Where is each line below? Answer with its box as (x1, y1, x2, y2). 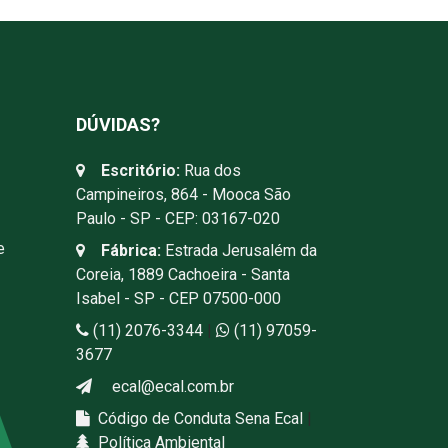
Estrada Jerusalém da (161, 240, 317, 260)
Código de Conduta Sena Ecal (94, 408, 303, 428)
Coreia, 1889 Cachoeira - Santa (76, 264, 290, 284)
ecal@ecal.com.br (108, 376, 234, 396)
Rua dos (180, 160, 241, 180)
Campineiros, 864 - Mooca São (76, 184, 291, 204)
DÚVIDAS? (76, 113, 160, 135)
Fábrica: (101, 240, 161, 260)
